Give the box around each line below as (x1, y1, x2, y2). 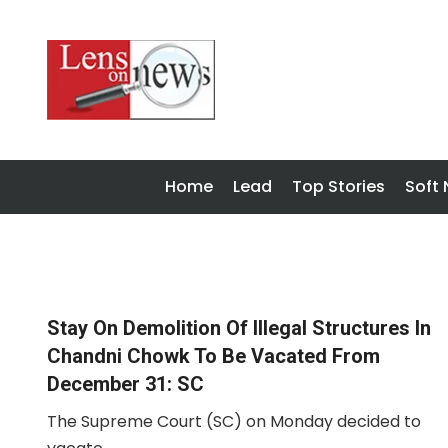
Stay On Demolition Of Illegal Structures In (47, 316, 431, 340)
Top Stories (292, 175, 385, 198)
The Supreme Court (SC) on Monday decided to (47, 410, 421, 433)
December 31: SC (47, 372, 204, 396)
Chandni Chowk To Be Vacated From (47, 344, 380, 368)
